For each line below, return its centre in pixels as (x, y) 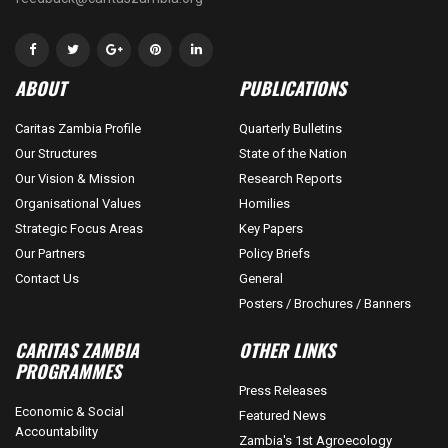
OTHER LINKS (287, 349)
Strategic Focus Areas (79, 228)
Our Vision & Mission (75, 178)
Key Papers (271, 228)
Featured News (282, 415)
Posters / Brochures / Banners (325, 303)
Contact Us (47, 278)
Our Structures (56, 153)
